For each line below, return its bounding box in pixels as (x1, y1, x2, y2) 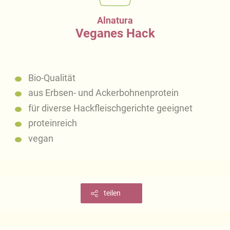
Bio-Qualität (28, 72, 75, 83)
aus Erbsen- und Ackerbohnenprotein (28, 87, 179, 98)
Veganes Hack (75, 26, 155, 41)
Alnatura (97, 15, 133, 26)
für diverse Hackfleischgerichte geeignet (28, 102, 193, 113)
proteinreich (28, 118, 77, 128)
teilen (103, 188, 121, 197)
